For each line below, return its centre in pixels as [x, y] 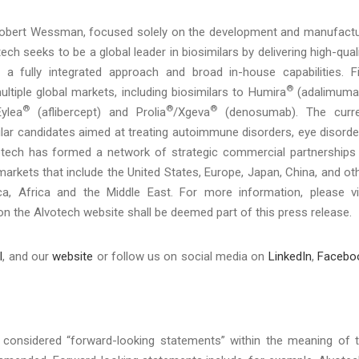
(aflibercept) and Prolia [98, 112]
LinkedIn [290, 256]
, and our [28, 256]
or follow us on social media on [181, 256]
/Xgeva [192, 112]
